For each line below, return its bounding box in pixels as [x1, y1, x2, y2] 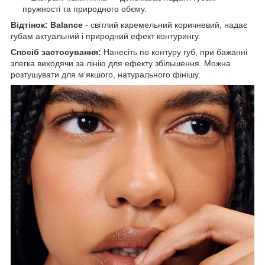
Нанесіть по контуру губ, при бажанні [101, 47, 247, 57]
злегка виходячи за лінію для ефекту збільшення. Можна [11, 58, 231, 68]
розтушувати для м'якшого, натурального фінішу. [11, 69, 201, 79]
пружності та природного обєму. [22, 4, 147, 14]
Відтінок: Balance [11, 20, 83, 30]
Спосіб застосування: [11, 47, 101, 57]
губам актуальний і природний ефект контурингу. [11, 31, 201, 41]
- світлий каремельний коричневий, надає [83, 20, 247, 30]
